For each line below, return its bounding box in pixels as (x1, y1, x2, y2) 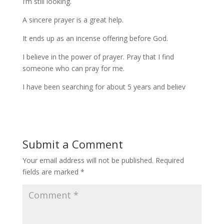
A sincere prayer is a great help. (22, 15, 123, 24)
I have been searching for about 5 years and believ (22, 82, 185, 91)
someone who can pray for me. (22, 63, 124, 73)
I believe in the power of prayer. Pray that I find (22, 52, 174, 61)
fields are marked (22, 167, 80, 176)
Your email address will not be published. (22, 155, 153, 165)
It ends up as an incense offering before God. (22, 33, 168, 43)
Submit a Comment (22, 136, 123, 151)
